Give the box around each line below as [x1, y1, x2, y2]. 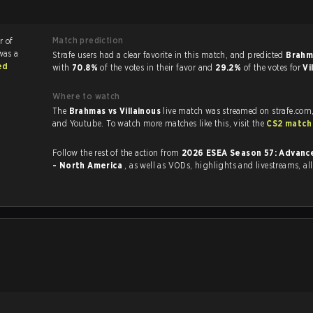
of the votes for [243, 62, 303, 73]
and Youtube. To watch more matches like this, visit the [233, 118, 267, 129]
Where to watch [52, 91, 120, 101]
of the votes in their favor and [100, 62, 216, 73]
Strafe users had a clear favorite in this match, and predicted [230, 50, 286, 60]
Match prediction [52, 35, 124, 45]
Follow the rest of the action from [52, 147, 182, 158]
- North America [52, 160, 125, 170]
